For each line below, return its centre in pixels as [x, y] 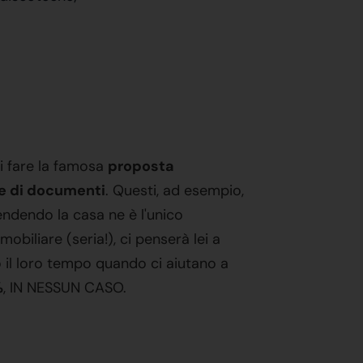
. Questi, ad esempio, [175, 190]
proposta [141, 166]
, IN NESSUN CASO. [65, 288]
